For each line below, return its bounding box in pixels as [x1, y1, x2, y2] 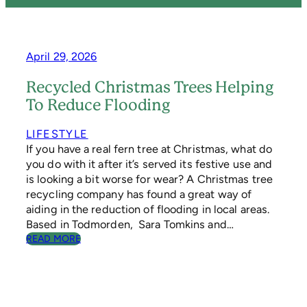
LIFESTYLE [26, 127, 88, 141]
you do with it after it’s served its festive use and [26, 158, 273, 171]
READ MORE [26, 233, 81, 245]
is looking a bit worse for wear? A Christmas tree [26, 173, 273, 186]
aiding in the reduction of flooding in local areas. [26, 203, 270, 217]
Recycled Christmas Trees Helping [26, 77, 273, 96]
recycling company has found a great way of [26, 188, 252, 201]
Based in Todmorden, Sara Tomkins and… [26, 218, 234, 232]
